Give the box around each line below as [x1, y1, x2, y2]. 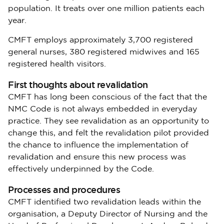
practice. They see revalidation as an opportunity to [8, 117, 209, 125]
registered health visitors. [8, 60, 106, 68]
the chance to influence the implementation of [8, 141, 188, 149]
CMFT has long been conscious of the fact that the [8, 93, 207, 101]
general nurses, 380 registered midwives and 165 [8, 48, 199, 56]
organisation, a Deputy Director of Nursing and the [8, 210, 207, 218]
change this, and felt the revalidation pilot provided [8, 129, 209, 137]
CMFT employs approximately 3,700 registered [8, 36, 193, 44]
